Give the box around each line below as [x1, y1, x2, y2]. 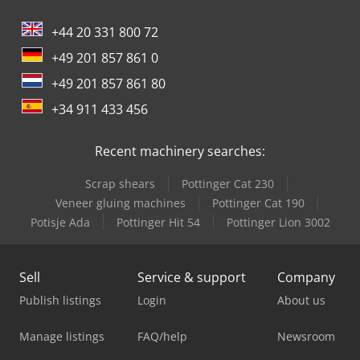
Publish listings [19, 292, 101, 308]
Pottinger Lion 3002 [226, 214, 330, 230]
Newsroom [277, 328, 335, 344]
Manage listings [19, 328, 104, 344]
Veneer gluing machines [55, 194, 186, 211]
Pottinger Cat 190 [211, 194, 305, 211]
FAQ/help [137, 328, 187, 344]
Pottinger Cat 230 [182, 175, 274, 191]
